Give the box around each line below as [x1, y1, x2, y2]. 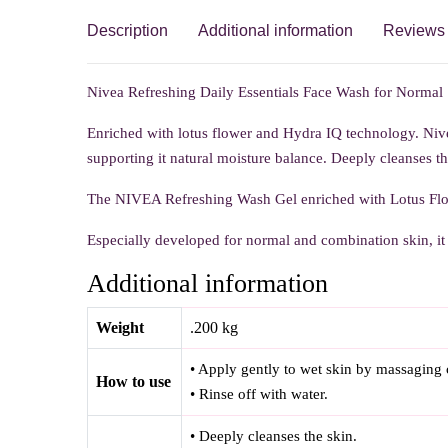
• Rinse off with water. [190, 386, 328, 403]
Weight [96, 319, 144, 337]
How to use [96, 373, 171, 391]
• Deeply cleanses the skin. [190, 428, 357, 445]
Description [87, 22, 168, 40]
